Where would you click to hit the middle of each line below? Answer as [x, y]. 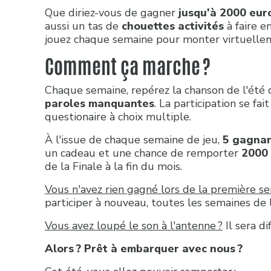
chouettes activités [173, 26]
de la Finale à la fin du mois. [113, 166]
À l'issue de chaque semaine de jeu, [134, 139]
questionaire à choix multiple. [118, 116]
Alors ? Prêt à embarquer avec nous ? [145, 248]
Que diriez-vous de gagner [112, 12]
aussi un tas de [83, 26]
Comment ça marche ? [129, 67]
